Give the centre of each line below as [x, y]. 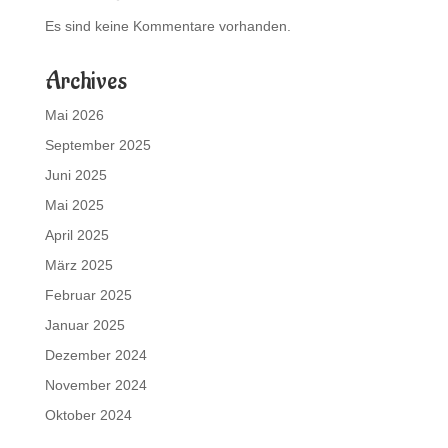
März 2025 [78, 265]
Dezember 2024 [95, 355]
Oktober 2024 [88, 415]
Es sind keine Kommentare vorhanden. [167, 26]
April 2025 [76, 235]
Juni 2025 [75, 175]
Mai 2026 [74, 115]
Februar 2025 [88, 295]
